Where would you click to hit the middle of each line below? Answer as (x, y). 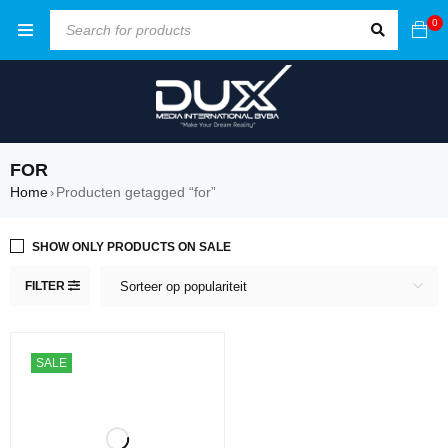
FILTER (45, 285)
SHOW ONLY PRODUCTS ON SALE (131, 246)
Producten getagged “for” (136, 191)
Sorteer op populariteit (183, 286)
